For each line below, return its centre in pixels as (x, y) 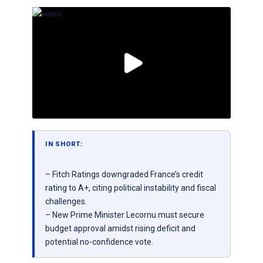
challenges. (66, 202)
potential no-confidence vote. (99, 242)
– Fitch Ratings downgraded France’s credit (124, 175)
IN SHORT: (64, 144)
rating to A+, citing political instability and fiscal (130, 188)
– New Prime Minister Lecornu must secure (124, 215)
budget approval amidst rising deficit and (120, 229)
